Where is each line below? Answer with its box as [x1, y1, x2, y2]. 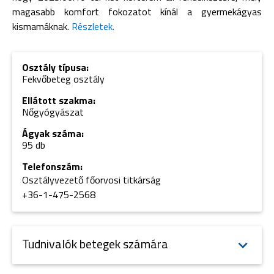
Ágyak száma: [22, 126, 84, 141]
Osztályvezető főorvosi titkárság [22, 172, 161, 187]
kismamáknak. [12, 19, 72, 34]
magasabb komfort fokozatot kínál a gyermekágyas [12, 4, 262, 19]
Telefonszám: [22, 159, 83, 174]
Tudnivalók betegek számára [22, 234, 168, 253]
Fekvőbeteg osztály [22, 72, 105, 86]
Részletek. [72, 19, 114, 34]
